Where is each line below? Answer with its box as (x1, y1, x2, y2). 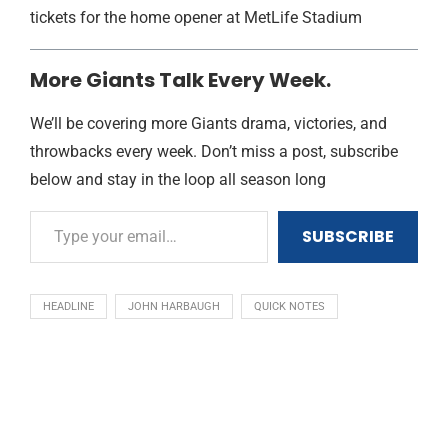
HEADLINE (43, 300, 94, 313)
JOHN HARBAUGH (128, 300, 220, 313)
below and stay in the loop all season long (30, 170, 326, 189)
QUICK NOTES (254, 300, 325, 313)
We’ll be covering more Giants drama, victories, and (30, 114, 387, 133)
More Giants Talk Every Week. (30, 66, 331, 94)
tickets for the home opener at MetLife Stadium (30, 8, 362, 27)
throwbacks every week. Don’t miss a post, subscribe (30, 142, 398, 161)
